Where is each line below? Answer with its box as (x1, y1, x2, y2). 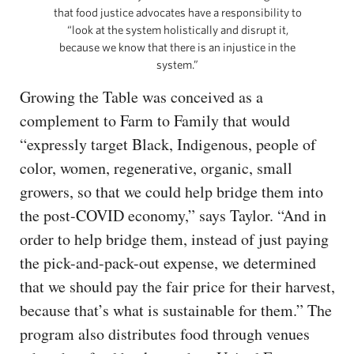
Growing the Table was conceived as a (20, 86, 263, 108)
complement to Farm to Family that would (20, 110, 290, 132)
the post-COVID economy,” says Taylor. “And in (20, 205, 326, 227)
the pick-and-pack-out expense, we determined (20, 252, 316, 274)
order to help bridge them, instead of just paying (20, 228, 329, 250)
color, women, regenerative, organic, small (20, 157, 292, 179)
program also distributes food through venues (20, 323, 310, 345)
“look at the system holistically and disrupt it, (66, 23, 288, 37)
